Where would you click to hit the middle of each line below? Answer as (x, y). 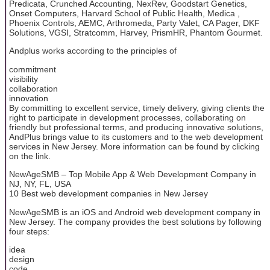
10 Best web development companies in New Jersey (108, 194)
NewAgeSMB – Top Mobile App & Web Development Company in (133, 174)
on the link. (30, 156)
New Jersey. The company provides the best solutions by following (135, 221)
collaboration (33, 88)
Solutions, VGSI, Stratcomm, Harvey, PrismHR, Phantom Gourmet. (136, 32)
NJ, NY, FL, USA (40, 184)
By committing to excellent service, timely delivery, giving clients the (137, 108)
